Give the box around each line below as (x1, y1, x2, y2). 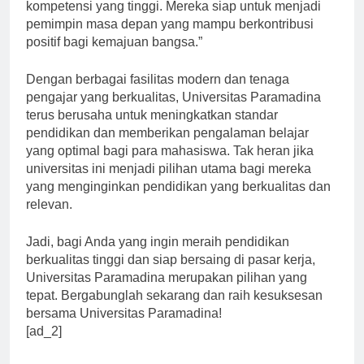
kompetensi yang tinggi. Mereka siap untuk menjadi (26, 13, 321, 28)
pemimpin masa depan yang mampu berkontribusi (26, 31, 314, 45)
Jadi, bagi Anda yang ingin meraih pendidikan (26, 249, 289, 263)
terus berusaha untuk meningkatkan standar (26, 122, 278, 136)
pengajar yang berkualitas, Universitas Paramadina (26, 104, 321, 119)
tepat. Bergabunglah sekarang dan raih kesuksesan (26, 302, 323, 317)
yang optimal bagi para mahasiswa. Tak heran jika (26, 158, 314, 172)
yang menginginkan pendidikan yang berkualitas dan (26, 193, 331, 208)
